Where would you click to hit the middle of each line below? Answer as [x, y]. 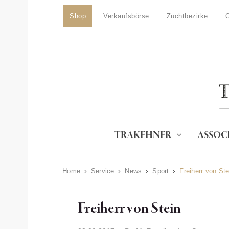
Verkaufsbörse [126, 16]
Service [102, 171]
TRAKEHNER [143, 135]
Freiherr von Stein [130, 209]
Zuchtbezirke [187, 16]
